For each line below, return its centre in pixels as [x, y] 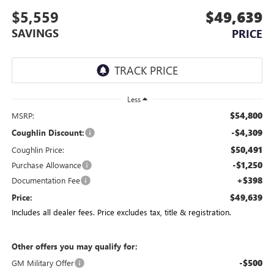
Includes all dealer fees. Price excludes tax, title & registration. [121, 212]
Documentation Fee [46, 180]
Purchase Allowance [46, 165]
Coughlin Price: [38, 149]
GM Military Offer [43, 262]
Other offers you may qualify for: [74, 246]
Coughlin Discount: [48, 132]
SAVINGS [35, 33]
